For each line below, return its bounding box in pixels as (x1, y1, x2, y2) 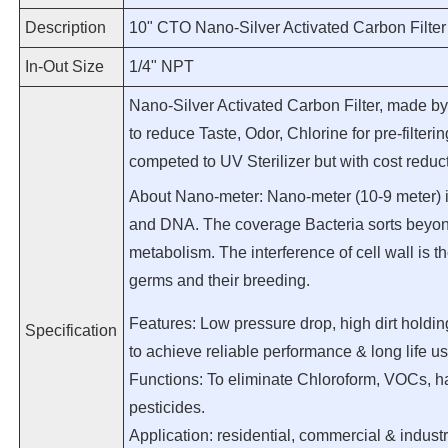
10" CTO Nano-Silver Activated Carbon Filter (128, 18, 446, 36)
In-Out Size (24, 57, 104, 75)
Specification (24, 321, 117, 339)
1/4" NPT (128, 57, 194, 75)
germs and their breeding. (128, 271, 310, 289)
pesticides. (128, 399, 205, 417)
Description (24, 18, 106, 36)
